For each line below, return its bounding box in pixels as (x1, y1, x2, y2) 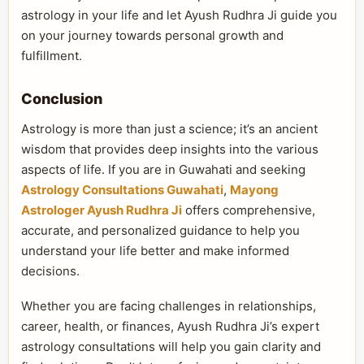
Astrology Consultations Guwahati (21, 182, 223, 197)
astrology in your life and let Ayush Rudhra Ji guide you (21, 7, 337, 23)
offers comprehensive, (182, 202, 315, 218)
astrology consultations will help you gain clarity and (21, 339, 321, 354)
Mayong (230, 182, 279, 197)
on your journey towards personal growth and (21, 28, 284, 43)
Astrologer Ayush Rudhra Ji (21, 202, 182, 218)
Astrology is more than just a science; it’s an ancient (21, 121, 318, 136)
